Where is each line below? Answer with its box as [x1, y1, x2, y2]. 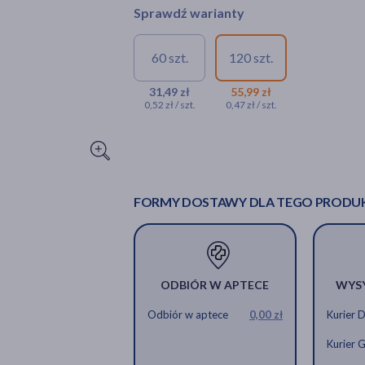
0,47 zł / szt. [225, 99, 277, 112]
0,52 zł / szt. [143, 99, 196, 112]
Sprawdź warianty [134, 5, 244, 21]
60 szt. [151, 50, 188, 66]
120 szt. [229, 50, 273, 66]
